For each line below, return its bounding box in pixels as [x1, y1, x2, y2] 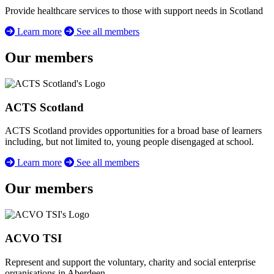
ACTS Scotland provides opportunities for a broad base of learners [5, 125, 262, 136]
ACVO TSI [5, 231, 62, 245]
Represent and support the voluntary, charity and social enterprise [5, 256, 256, 267]
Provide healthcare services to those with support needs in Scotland [5, 6, 263, 17]
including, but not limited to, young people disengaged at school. [5, 136, 254, 147]
